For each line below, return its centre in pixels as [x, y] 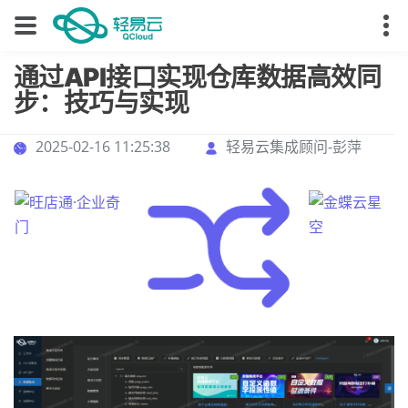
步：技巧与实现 [102, 103]
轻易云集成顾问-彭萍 [294, 147]
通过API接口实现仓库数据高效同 [198, 77]
